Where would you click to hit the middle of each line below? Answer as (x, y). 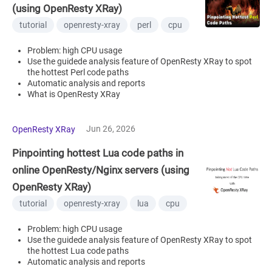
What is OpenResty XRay (74, 94)
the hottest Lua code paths (78, 250)
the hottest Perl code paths (78, 72)
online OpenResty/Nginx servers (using (101, 170)
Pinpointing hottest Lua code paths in (98, 153)
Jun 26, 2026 (111, 128)
